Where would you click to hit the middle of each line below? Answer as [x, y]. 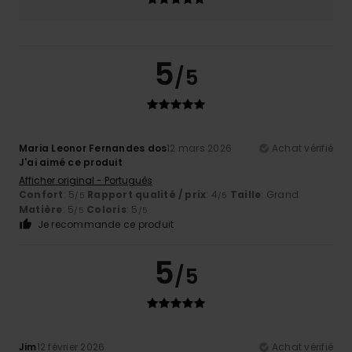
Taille [246, 195]
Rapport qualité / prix [147, 195]
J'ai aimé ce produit [71, 163]
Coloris [106, 210]
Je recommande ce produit [106, 225]
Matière [41, 210]
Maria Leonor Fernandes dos [93, 148]
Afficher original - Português [86, 181]
